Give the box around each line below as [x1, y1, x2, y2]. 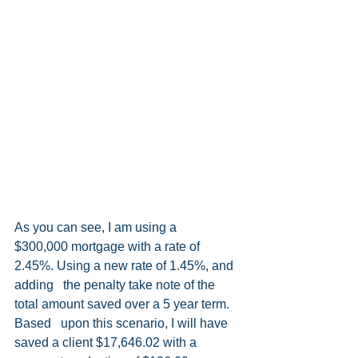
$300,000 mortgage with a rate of [14, 239, 203, 253]
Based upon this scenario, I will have [14, 316, 231, 330]
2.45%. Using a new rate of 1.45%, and [14, 258, 237, 272]
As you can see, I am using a [14, 220, 186, 234]
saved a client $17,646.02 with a [14, 335, 200, 349]
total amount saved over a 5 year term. [14, 296, 233, 311]
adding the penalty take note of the [14, 277, 218, 292]
